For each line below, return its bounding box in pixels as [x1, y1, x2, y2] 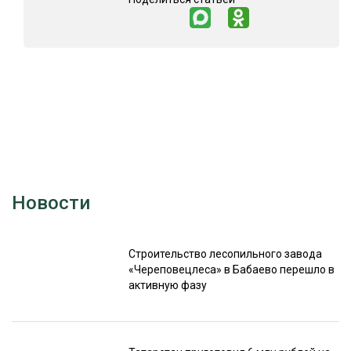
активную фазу [128, 278, 207, 291]
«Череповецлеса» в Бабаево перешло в [128, 262, 335, 276]
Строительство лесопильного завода [128, 247, 322, 260]
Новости [12, 192, 90, 215]
